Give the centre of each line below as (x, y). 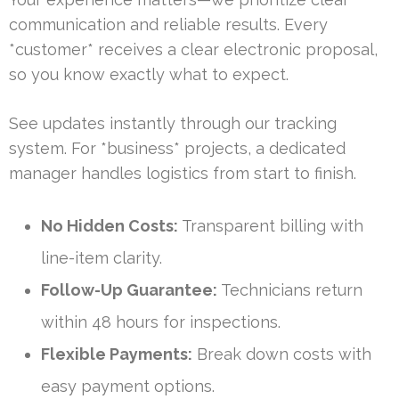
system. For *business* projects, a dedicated (177, 149)
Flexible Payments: (117, 354)
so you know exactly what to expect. (149, 75)
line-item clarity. (102, 258)
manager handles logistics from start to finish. (183, 174)
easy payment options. (128, 387)
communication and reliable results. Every (168, 25)
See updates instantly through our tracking (173, 124)
